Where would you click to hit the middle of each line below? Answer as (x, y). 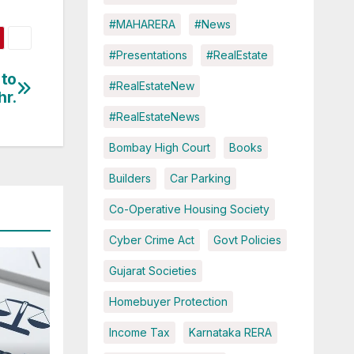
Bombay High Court (159, 148)
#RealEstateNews (154, 117)
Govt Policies (247, 240)
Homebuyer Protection (168, 302)
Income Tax (139, 333)
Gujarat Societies (153, 271)
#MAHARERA (142, 24)
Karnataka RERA (230, 333)
